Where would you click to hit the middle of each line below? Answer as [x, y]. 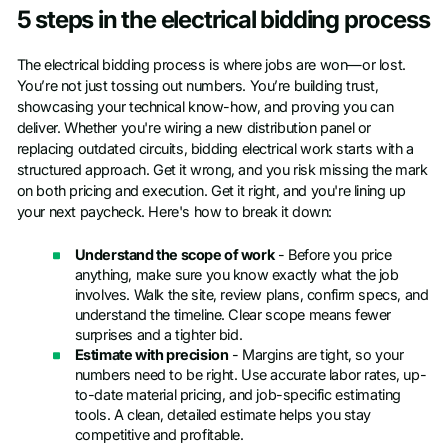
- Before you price [333, 255]
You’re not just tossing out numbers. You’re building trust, [197, 85]
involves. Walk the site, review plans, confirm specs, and [251, 295]
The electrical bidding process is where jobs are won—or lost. [211, 64]
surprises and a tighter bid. [158, 335]
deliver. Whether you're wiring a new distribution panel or [193, 127]
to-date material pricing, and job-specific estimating [238, 395]
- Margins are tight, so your [316, 355]
